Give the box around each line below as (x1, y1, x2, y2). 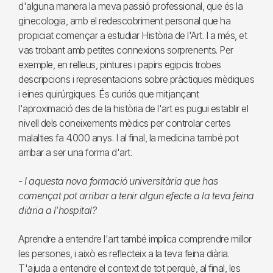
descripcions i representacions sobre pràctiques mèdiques (18, 73, 254, 86)
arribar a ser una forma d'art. (18, 146, 132, 159)
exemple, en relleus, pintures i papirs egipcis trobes (18, 58, 221, 71)
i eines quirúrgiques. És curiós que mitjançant (18, 88, 199, 101)
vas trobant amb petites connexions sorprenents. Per (18, 44, 233, 57)
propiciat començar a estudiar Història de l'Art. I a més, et (18, 29, 247, 42)
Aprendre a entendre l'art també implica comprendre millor (18, 233, 252, 246)
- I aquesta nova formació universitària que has (18, 175, 218, 188)
